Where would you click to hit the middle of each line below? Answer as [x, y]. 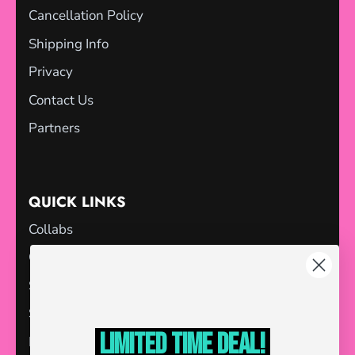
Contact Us [61, 100]
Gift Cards [59, 257]
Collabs [51, 229]
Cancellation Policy [86, 15]
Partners [54, 128]
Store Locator [68, 313]
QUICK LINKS [77, 201]
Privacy [51, 72]
